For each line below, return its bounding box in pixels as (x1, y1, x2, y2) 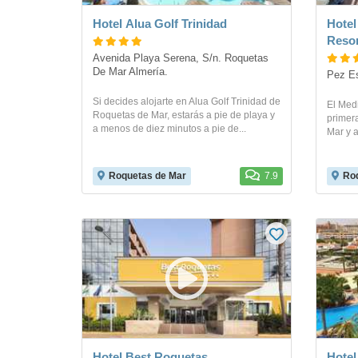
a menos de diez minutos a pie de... (93, 123, 246, 134)
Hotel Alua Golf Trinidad (93, 16, 227, 30)
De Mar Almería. (93, 66, 171, 78)
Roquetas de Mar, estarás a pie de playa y (93, 109, 275, 121)
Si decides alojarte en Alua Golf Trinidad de (93, 96, 280, 107)
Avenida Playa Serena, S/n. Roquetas (93, 53, 268, 64)
